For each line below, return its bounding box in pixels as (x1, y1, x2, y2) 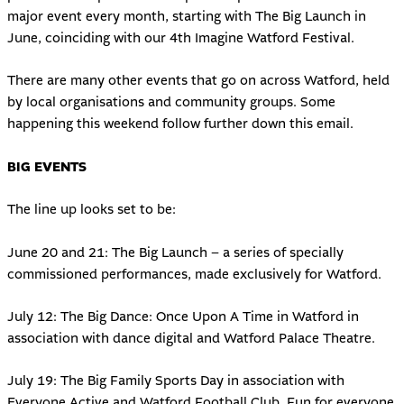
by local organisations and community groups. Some (6, 94, 335, 112)
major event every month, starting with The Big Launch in (6, 8, 366, 26)
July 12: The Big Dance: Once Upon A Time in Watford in (6, 308, 359, 326)
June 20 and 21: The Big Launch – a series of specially (6, 243, 344, 262)
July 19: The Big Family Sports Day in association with (6, 372, 344, 390)
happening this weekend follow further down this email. (6, 115, 353, 133)
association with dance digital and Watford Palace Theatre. (6, 329, 375, 347)
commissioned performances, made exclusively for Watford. (6, 265, 381, 283)
